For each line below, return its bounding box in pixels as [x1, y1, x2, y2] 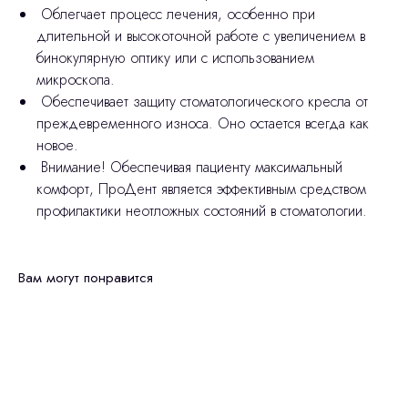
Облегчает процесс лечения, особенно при [36, 3, 315, 25]
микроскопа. [36, 68, 115, 90]
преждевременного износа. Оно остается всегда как [36, 112, 369, 134]
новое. [36, 134, 78, 156]
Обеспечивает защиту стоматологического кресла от [36, 90, 368, 112]
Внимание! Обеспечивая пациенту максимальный [36, 156, 342, 178]
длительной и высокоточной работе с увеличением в [36, 25, 365, 46]
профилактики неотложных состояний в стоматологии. [36, 199, 367, 221]
